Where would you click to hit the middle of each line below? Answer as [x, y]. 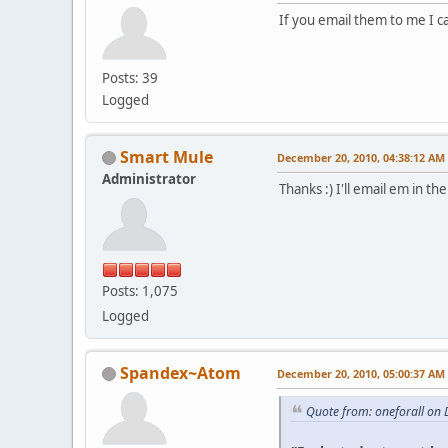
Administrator [149, 178]
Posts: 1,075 [140, 290]
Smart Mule [166, 156]
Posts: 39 [130, 77]
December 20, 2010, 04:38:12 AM [361, 157]
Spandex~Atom [180, 372]
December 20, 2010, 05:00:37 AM [361, 373]
